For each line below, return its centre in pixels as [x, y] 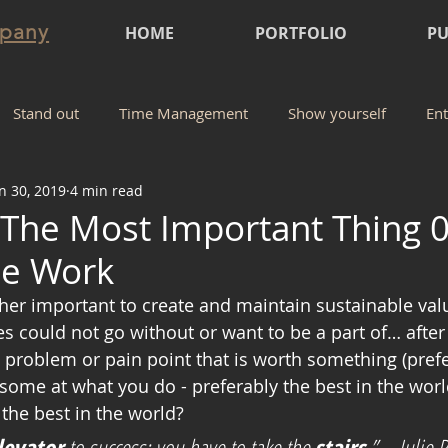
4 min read [106, 190]
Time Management [183, 113]
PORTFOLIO [300, 33]
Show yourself [337, 113]
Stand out [46, 113]
